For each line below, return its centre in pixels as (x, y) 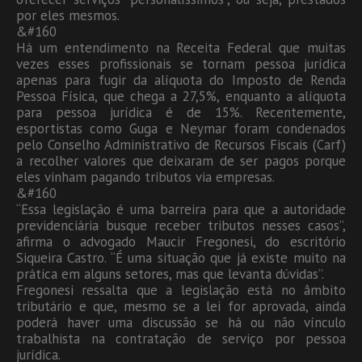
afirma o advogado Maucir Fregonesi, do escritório (181, 241)
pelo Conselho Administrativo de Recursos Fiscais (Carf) (181, 144)
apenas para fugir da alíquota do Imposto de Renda (181, 80)
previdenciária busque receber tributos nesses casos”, (181, 225)
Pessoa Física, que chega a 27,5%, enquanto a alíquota (181, 96)
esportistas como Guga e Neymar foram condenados (181, 128)
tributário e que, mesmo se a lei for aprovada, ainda (181, 306)
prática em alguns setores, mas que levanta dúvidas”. (170, 274)
